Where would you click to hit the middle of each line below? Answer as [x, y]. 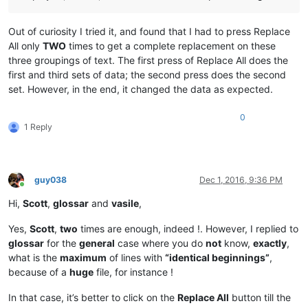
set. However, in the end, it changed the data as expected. [141, 89]
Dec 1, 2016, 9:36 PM [241, 179]
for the [62, 243]
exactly [270, 243]
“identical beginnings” [217, 257]
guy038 [51, 179]
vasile [125, 203]
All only [25, 45]
